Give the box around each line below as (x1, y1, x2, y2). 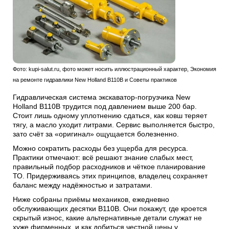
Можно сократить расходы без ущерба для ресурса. (13, 144, 188, 152)
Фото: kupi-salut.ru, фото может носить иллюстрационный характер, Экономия (13, 65, 216, 72)
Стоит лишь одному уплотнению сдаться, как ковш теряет (13, 111, 207, 120)
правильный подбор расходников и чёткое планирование (13, 162, 205, 171)
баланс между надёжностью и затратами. (13, 180, 152, 189)
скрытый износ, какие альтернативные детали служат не (13, 213, 202, 222)
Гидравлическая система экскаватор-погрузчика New (13, 93, 190, 101)
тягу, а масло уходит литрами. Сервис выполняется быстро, (13, 120, 215, 129)
